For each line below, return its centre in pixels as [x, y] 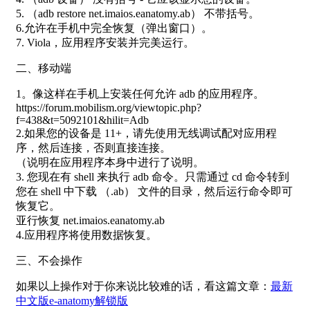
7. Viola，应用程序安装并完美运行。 [105, 42]
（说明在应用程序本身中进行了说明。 [110, 162]
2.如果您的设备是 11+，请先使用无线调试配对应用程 [146, 133]
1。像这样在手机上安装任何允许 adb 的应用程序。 [140, 93]
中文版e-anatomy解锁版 [72, 300]
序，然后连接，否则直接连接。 [93, 147]
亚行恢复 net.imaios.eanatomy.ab [90, 220]
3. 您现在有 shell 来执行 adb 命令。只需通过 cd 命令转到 [153, 176]
